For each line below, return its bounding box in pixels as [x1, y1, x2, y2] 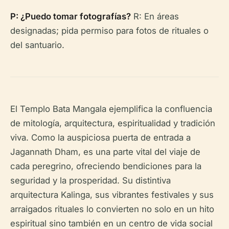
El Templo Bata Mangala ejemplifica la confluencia [10, 104, 212, 114]
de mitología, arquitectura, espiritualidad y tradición [10, 118, 215, 128]
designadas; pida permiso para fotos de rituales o [10, 26, 209, 36]
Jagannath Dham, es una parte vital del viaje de [10, 147, 200, 157]
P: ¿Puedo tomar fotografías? [10, 11, 131, 21]
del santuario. [10, 40, 64, 50]
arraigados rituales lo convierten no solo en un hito [10, 204, 214, 214]
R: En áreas [131, 11, 179, 21]
